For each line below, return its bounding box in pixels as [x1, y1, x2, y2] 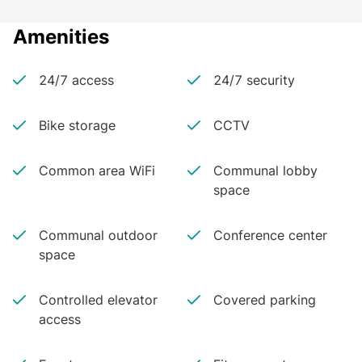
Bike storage [39, 117, 116, 133]
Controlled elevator [39, 292, 158, 308]
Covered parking [213, 292, 316, 308]
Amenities [13, 25, 109, 48]
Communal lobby [213, 162, 318, 179]
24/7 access [39, 72, 114, 88]
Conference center [213, 227, 327, 243]
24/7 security [213, 72, 295, 88]
